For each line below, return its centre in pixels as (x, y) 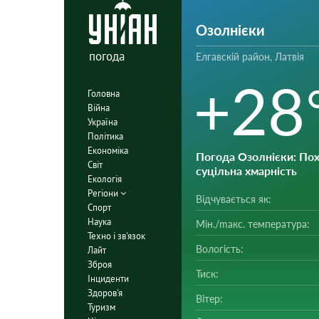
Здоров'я (105, 293)
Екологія (104, 179)
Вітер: (209, 299)
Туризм (101, 307)
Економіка (108, 150)
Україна (102, 122)
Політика (105, 136)
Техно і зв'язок (116, 236)
